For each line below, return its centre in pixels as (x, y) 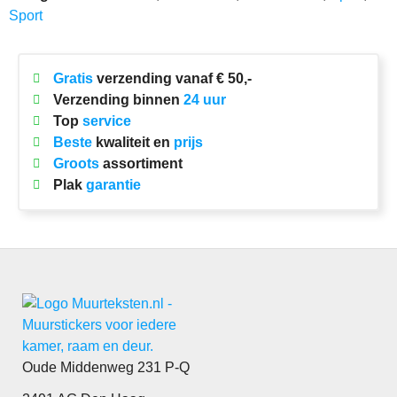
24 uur (204, 99)
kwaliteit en (132, 142)
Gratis (73, 78)
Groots (76, 163)
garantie (113, 184)
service (106, 121)
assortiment (140, 163)
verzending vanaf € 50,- (172, 78)
